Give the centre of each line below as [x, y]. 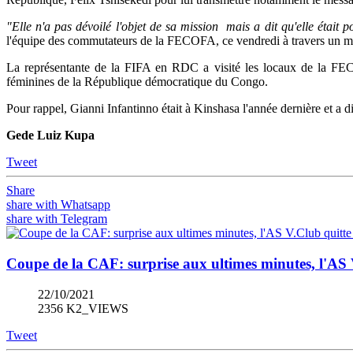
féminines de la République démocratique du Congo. [139, 82]
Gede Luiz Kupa [50, 136]
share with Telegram [57, 219]
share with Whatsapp [58, 205]
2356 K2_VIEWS [83, 308]
